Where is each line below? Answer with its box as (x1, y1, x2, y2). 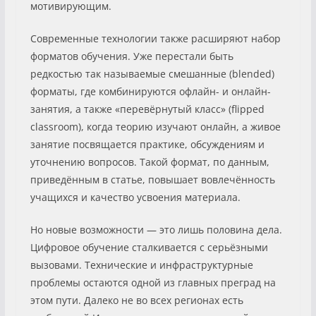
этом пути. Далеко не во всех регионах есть (30, 293, 243, 307)
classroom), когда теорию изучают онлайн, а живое (30, 119, 281, 133)
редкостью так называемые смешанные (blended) (30, 66, 274, 80)
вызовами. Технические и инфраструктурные (30, 257, 253, 272)
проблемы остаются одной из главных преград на (30, 275, 276, 289)
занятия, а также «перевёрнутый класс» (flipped (30, 102, 265, 116)
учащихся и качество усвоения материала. (30, 190, 241, 204)
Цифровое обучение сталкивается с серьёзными (30, 240, 268, 254)
